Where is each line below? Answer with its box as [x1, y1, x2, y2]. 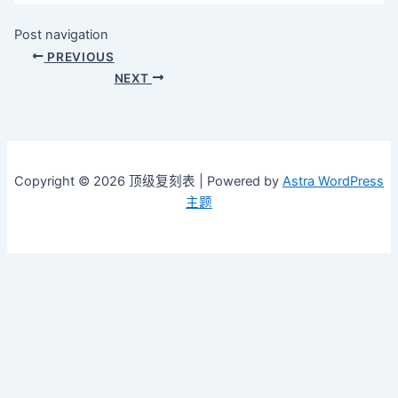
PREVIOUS [44, 49, 115, 64]
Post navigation [13, 27, 108, 44]
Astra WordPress [283, 173, 384, 190]
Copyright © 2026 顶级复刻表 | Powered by [14, 173, 283, 190]
